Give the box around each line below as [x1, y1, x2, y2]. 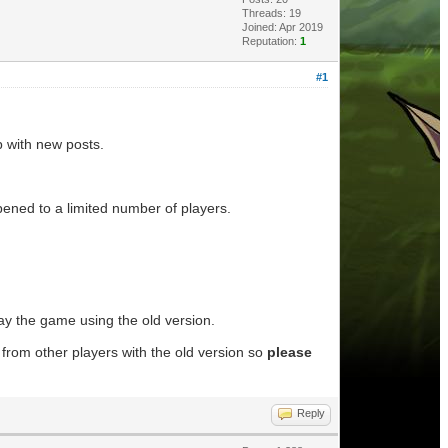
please [266, 344, 312, 360]
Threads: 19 [241, 7, 301, 19]
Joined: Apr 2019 [241, 21, 323, 33]
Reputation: [241, 35, 300, 47]
